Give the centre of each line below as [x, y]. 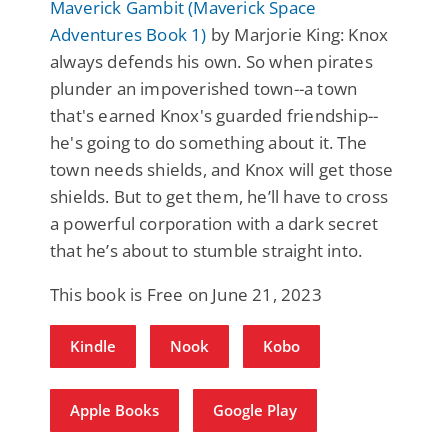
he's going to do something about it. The [209, 142]
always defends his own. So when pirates [211, 61]
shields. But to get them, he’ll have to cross [219, 196]
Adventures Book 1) [128, 34]
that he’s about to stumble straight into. [206, 250]
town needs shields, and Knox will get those [222, 169]
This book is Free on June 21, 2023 [186, 294]
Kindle [93, 345]
